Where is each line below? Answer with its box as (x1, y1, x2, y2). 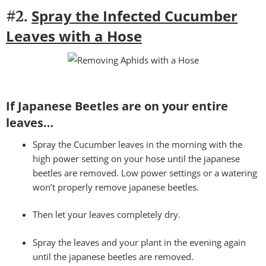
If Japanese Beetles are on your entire (6, 97, 228, 114)
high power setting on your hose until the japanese (33, 152, 240, 164)
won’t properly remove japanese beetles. (33, 180, 199, 193)
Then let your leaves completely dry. (33, 208, 180, 221)
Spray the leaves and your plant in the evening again (33, 236, 246, 248)
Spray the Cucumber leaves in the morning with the (33, 138, 242, 150)
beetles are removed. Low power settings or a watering (33, 166, 257, 179)
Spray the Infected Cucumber (31, 5, 237, 26)
